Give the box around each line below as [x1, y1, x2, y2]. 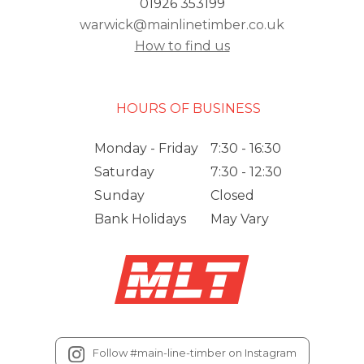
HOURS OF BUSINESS [115, 101, 261, 117]
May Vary [210, 211, 269, 227]
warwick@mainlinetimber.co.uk [80, 17, 284, 33]
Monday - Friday [94, 141, 198, 157]
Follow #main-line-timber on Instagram [92, 346, 297, 360]
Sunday [94, 188, 145, 204]
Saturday [94, 164, 154, 180]
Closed [210, 188, 254, 204]
